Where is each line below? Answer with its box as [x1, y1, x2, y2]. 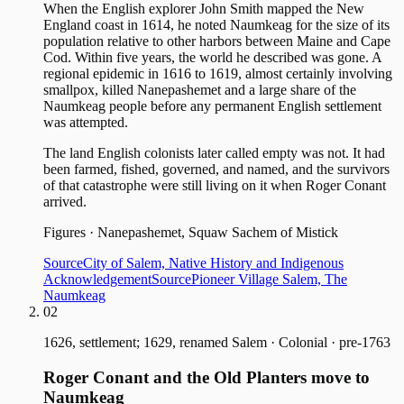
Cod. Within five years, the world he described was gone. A [43, 50, 381, 66]
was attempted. [43, 115, 128, 131]
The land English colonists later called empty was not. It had [43, 145, 385, 161]
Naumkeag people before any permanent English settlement [43, 98, 381, 115]
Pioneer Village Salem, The [191, 271, 347, 288]
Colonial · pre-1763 [279, 335, 390, 351]
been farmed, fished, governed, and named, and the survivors [43, 161, 390, 178]
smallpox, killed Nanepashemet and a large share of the [43, 82, 356, 98]
